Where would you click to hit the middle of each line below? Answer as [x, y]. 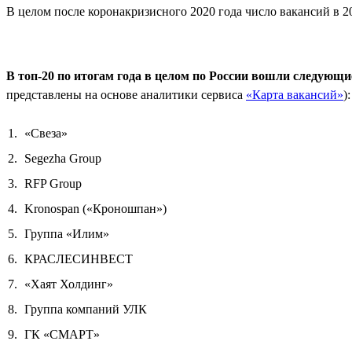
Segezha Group [63, 158]
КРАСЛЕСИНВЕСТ [79, 258]
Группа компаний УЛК [86, 309]
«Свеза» [46, 133]
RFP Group [53, 183]
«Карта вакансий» [295, 94]
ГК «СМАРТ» [62, 334]
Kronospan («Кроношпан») [95, 208]
